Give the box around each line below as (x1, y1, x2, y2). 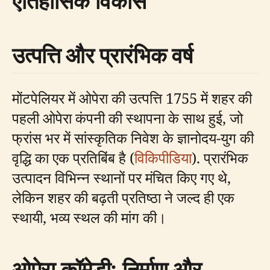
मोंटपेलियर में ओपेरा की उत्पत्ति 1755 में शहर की (12, 88, 252, 108)
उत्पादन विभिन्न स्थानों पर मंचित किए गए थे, (12, 168, 231, 188)
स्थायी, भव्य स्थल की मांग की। (12, 207, 166, 228)
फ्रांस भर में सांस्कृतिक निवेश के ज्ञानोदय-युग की (12, 128, 254, 148)
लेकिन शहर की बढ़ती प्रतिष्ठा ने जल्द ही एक (12, 187, 234, 208)
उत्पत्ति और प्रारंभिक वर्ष (12, 40, 193, 71)
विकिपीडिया (134, 148, 192, 168)
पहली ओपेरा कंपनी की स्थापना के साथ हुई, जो (12, 108, 243, 128)
